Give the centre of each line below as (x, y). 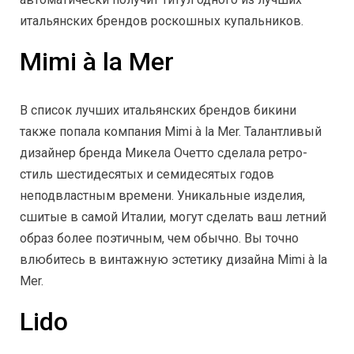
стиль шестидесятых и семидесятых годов (147, 174)
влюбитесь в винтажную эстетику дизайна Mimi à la (173, 259)
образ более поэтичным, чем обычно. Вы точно (159, 238)
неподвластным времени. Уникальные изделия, (162, 195)
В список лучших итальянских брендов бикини (158, 110)
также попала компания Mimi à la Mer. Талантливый (171, 131)
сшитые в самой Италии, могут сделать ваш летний (173, 217)
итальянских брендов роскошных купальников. (162, 21)
